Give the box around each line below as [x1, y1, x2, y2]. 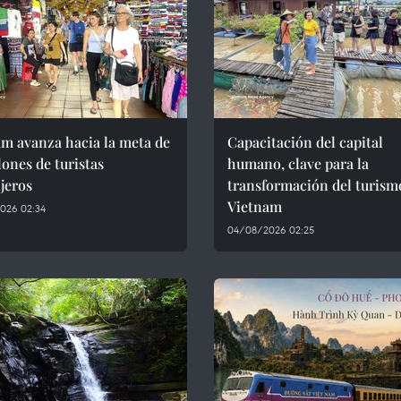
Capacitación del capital [227, 132, 383, 151]
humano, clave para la [227, 154, 369, 173]
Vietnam [227, 197, 282, 216]
